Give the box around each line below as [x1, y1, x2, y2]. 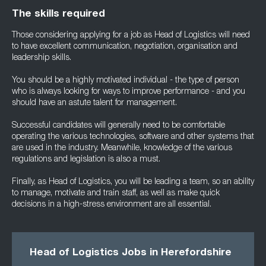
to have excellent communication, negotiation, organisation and [12, 43, 237, 51]
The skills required [12, 9, 105, 20]
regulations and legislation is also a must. [12, 156, 160, 164]
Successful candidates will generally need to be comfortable [12, 122, 225, 130]
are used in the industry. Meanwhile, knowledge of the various [12, 144, 232, 153]
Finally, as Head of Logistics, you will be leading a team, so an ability [12, 178, 254, 186]
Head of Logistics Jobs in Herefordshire [30, 248, 232, 258]
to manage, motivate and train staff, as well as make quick [12, 189, 220, 198]
